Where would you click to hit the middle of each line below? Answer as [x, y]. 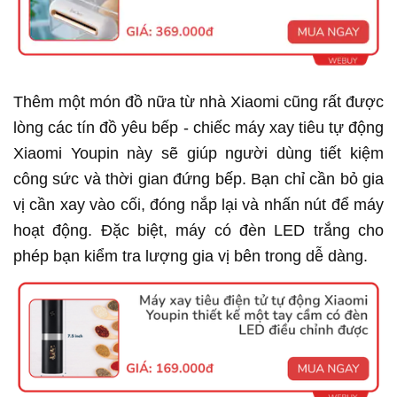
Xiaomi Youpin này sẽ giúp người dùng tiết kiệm [198, 154]
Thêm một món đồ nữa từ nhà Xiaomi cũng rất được [198, 102]
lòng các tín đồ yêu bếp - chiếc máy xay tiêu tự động [198, 128]
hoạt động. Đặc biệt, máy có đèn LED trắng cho [198, 231]
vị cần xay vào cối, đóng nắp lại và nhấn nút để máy [198, 205]
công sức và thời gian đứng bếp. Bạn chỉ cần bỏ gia [198, 179]
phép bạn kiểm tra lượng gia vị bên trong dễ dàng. [191, 257]
